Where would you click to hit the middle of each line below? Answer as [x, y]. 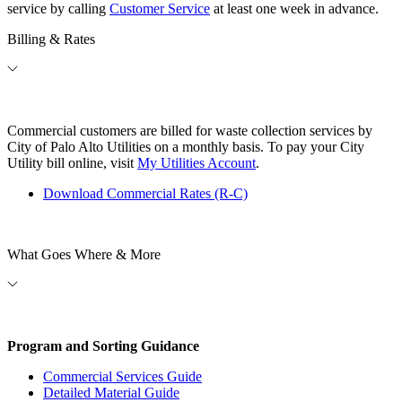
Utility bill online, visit [72, 163]
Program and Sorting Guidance [103, 346]
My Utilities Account [197, 163]
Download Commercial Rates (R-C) [145, 194]
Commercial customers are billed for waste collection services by [190, 131]
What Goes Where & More [84, 255]
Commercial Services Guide [122, 377]
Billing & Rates [51, 39]
